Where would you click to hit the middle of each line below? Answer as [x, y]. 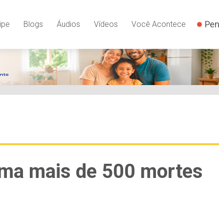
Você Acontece [158, 24]
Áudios [68, 24]
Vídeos [106, 24]
